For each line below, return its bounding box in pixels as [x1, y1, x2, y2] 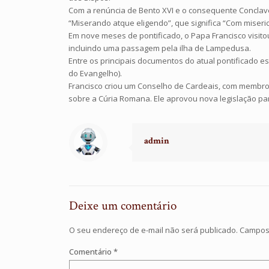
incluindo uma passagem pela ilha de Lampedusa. [68, 42, 252, 53]
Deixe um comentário [69, 197, 177, 214]
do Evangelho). [68, 67, 122, 79]
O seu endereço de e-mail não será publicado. [69, 224, 238, 235]
